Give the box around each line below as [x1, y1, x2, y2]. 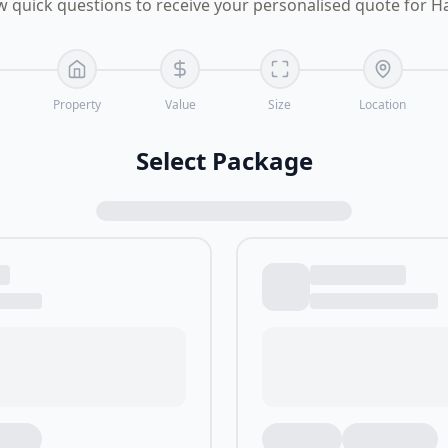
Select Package [135, 144, 313, 177]
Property [52, 96, 101, 113]
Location [359, 96, 407, 113]
